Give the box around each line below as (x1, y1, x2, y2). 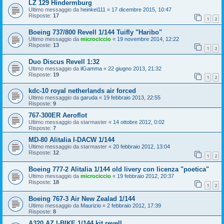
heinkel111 (80, 6, 105, 13)
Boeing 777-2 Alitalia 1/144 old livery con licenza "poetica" (28, 165, 209, 173)
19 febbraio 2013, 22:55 (103, 94, 160, 101)
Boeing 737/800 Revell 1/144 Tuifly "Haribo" (28, 28, 162, 36)
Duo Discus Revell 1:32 (28, 57, 99, 65)
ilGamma (80, 65, 102, 71)
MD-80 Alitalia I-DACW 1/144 (28, 136, 114, 144)
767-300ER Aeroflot (28, 111, 87, 119)
